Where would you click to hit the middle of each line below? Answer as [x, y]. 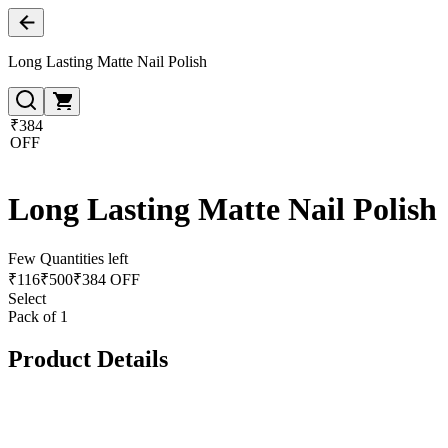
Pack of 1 [38, 316]
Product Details [88, 358]
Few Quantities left [68, 258]
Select [27, 298]
